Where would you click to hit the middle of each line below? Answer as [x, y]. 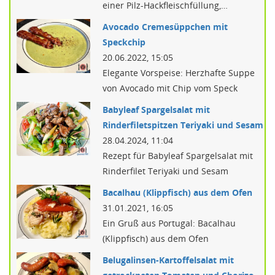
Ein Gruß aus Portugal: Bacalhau [169, 223]
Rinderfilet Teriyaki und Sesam [165, 171]
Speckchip [124, 42]
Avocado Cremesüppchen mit [165, 27]
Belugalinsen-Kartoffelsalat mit [168, 260]
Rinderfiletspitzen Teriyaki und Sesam [183, 125]
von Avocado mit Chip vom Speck [170, 88]
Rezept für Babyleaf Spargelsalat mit [178, 156]
